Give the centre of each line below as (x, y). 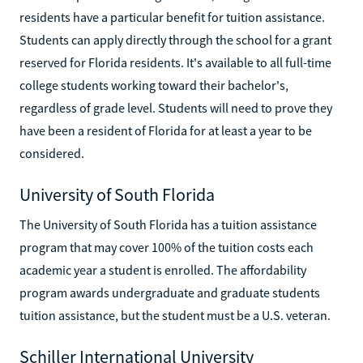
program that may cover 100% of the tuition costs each (167, 247)
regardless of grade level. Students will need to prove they (176, 107)
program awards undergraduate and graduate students (170, 292)
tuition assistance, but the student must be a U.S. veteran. (175, 315)
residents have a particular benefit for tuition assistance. (172, 17)
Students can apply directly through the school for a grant (175, 39)
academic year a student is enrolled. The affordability (163, 269)
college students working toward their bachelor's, (154, 85)
